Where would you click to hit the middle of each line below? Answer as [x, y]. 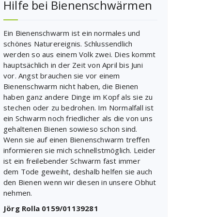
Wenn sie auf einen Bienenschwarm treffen [77, 139]
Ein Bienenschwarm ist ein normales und [72, 33]
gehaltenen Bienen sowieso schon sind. [70, 129]
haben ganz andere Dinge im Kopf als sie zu [78, 97]
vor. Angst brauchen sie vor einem [62, 76]
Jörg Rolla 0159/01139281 [51, 208]
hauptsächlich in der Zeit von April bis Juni [73, 65]
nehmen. [18, 193]
